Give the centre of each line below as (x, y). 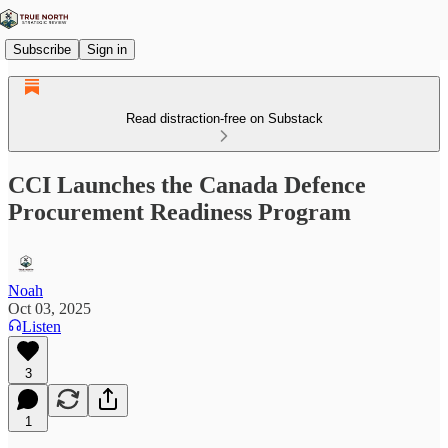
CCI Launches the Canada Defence (187, 184)
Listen (41, 326)
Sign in (107, 49)
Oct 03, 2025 (49, 308)
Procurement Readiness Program (179, 211)
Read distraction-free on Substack (224, 118)
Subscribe (42, 49)
